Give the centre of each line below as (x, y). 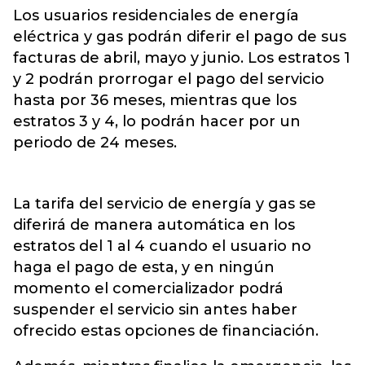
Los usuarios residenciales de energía (156, 15)
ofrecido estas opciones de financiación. (166, 331)
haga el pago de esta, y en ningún (144, 267)
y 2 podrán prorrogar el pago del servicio (169, 79)
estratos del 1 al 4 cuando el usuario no (162, 246)
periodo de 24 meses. (95, 143)
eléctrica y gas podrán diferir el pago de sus (180, 37)
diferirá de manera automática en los (154, 225)
